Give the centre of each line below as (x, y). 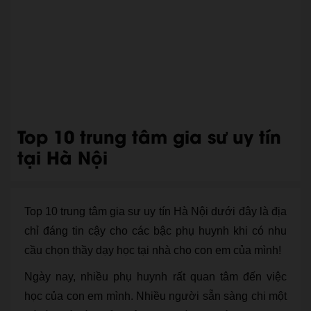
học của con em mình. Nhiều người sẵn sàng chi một (155, 296)
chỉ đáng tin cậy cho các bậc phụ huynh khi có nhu (155, 231)
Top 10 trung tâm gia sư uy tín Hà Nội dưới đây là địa (155, 211)
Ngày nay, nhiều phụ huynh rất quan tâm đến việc (155, 277)
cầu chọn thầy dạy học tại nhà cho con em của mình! (153, 250)
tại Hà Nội (62, 157)
